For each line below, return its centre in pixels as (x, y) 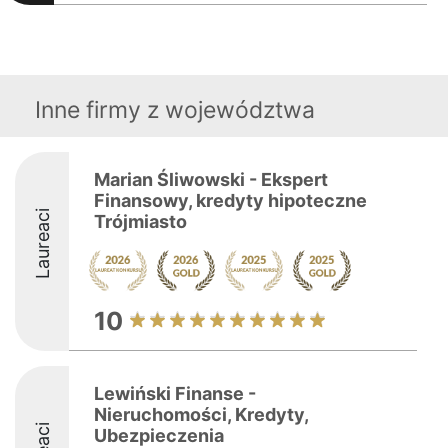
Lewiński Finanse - (175, 393)
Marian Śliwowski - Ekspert (211, 179)
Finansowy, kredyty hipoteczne (230, 200)
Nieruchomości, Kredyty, (201, 414)
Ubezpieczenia (159, 435)
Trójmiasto (140, 221)
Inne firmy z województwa (175, 110)
